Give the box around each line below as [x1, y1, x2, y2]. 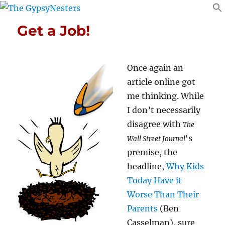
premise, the [127, 147, 178, 157]
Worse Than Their [127, 189, 199, 199]
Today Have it [127, 175, 182, 185]
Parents [127, 203, 158, 213]
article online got [127, 76, 196, 87]
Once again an [127, 62, 184, 73]
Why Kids [166, 161, 204, 171]
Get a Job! [17, 22, 90, 39]
